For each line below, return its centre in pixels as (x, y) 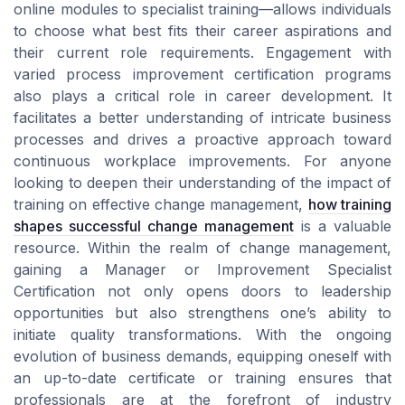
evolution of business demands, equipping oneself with (202, 357)
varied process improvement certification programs (202, 75)
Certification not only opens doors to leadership (202, 292)
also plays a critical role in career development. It (202, 96)
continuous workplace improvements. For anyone (202, 161)
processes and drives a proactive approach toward (202, 140)
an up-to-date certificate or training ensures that (202, 378)
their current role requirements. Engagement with (202, 53)
